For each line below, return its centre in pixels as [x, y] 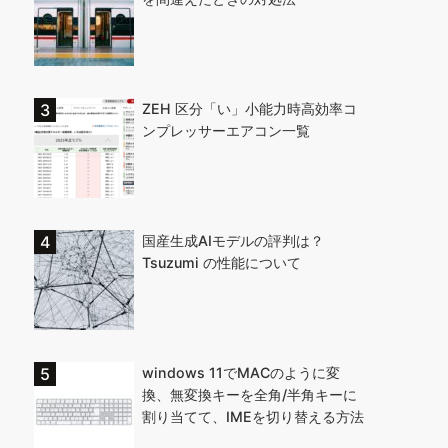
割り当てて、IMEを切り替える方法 [253, 416]
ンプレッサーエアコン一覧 [226, 130]
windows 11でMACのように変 [241, 372]
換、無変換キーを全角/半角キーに [249, 394]
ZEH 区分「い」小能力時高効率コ [249, 108]
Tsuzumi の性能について [221, 262]
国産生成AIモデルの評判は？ [233, 240]
